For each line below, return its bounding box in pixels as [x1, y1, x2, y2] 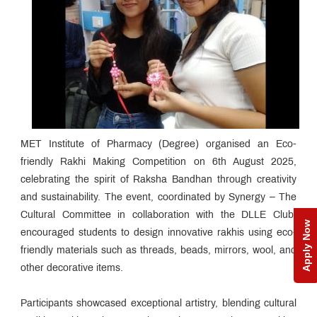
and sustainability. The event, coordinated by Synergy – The [21, 192, 296, 202]
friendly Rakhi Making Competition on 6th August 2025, [21, 157, 296, 167]
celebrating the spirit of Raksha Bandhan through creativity [21, 175, 296, 185]
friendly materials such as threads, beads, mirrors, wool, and [21, 246, 296, 255]
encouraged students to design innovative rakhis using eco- [21, 228, 296, 238]
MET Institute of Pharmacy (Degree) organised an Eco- [21, 139, 296, 149]
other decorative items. [21, 263, 123, 273]
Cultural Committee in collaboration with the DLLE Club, [21, 210, 296, 220]
